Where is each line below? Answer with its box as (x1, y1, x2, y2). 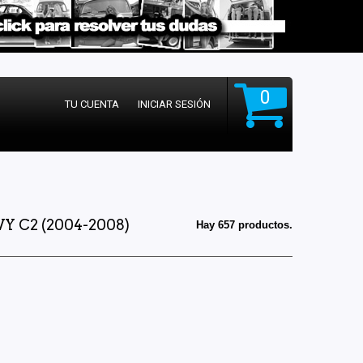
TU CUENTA (65, 98, 119, 110)
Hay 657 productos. (196, 219, 293, 231)
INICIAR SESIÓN (138, 98, 211, 110)
